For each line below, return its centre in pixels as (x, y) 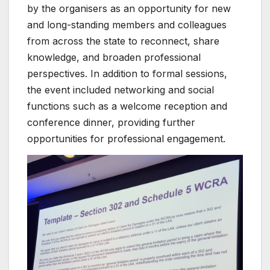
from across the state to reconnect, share (123, 41)
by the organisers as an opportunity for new (129, 8)
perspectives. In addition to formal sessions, (127, 73)
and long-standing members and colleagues (127, 24)
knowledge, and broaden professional (114, 57)
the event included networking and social (121, 89)
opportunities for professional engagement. (126, 138)
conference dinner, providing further (111, 122)
